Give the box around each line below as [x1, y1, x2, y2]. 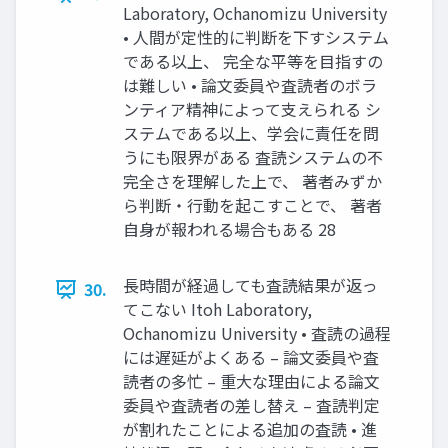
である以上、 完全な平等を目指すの [123, 49, 383, 73]
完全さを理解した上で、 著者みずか [123, 169, 382, 193]
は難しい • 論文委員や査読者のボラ [123, 73, 377, 97]
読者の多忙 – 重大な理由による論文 [123, 369, 380, 393]
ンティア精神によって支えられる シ [123, 97, 381, 121]
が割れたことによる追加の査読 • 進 [123, 417, 377, 441]
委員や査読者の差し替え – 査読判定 [123, 393, 380, 417]
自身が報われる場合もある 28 [123, 217, 336, 241]
